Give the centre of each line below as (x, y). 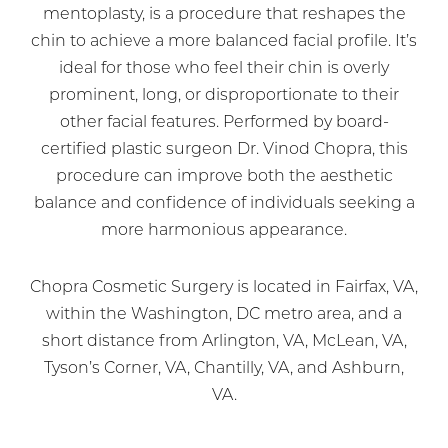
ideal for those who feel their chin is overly (224, 68)
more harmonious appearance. (224, 230)
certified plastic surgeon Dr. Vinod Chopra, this (224, 149)
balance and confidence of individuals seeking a (224, 203)
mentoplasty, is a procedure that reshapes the (224, 14)
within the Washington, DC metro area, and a (224, 314)
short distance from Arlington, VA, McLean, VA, (224, 341)
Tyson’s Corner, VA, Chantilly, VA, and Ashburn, (224, 368)
